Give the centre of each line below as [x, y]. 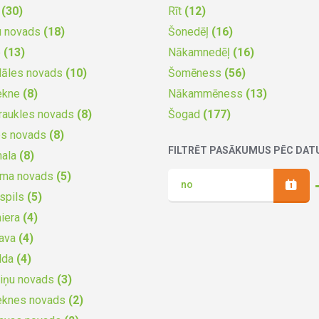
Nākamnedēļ [200, 52]
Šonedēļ [190, 31]
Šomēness [196, 73]
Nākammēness [207, 93]
